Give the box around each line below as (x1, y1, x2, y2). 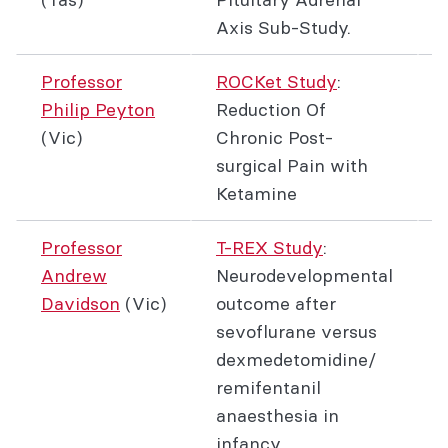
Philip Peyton (41, 98, 155, 121)
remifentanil (216, 376, 321, 399)
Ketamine (216, 182, 297, 205)
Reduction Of (216, 98, 326, 121)
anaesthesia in (216, 404, 339, 427)
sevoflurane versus (216, 320, 377, 343)
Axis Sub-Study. (216, 16, 351, 39)
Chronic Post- (216, 126, 333, 149)
